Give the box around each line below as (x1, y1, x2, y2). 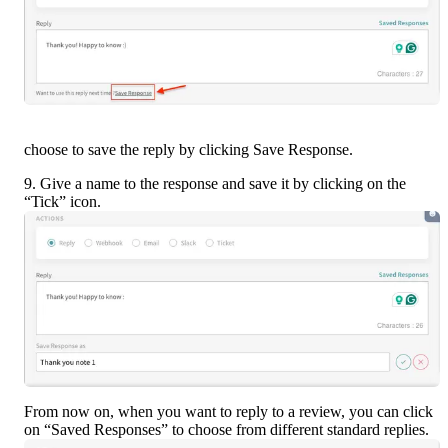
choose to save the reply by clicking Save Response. (24, 141, 353, 159)
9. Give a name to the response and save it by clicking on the (24, 175, 406, 193)
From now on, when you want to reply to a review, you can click (24, 403, 433, 421)
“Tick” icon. (24, 193, 101, 211)
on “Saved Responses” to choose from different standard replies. (24, 421, 429, 439)
